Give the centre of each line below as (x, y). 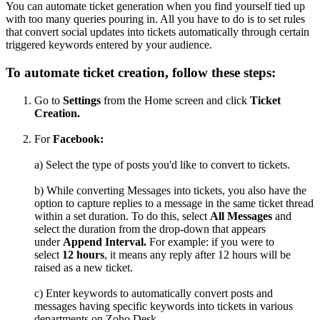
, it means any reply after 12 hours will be (197, 254)
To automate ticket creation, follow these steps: (141, 72)
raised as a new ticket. (84, 267)
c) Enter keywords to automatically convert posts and (154, 293)
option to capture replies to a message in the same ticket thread (174, 203)
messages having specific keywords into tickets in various (164, 306)
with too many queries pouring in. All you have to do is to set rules (155, 19)
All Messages (242, 216)
